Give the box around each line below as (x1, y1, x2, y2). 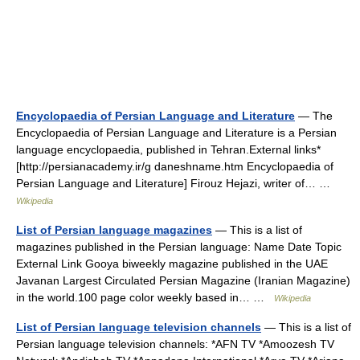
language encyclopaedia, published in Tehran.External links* (16, 143, 321, 156)
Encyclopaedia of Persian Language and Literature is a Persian (16, 126, 337, 139)
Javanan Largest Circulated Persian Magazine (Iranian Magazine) (16, 274, 350, 287)
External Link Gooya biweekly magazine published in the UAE (16, 257, 328, 270)
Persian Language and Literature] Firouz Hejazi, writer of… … (16, 177, 337, 190)
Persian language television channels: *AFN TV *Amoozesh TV (16, 337, 334, 350)
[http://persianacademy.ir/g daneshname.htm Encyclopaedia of (16, 160, 333, 173)
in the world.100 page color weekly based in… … (16, 291, 274, 304)
